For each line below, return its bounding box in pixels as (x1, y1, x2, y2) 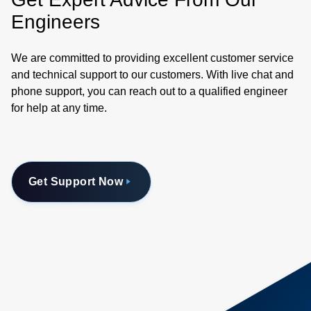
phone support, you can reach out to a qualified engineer (11, 85, 287, 97)
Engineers (11, 10, 100, 33)
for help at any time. (11, 101, 107, 114)
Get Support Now (28, 175, 123, 187)
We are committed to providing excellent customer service (11, 51, 294, 64)
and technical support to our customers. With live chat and (11, 68, 294, 81)
